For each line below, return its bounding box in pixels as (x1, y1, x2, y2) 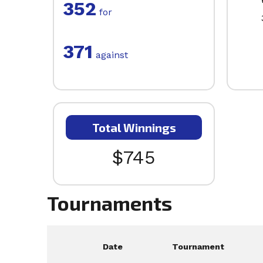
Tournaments (47, 191, 172, 215)
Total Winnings (92, 120, 176, 135)
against (93, 49, 128, 61)
